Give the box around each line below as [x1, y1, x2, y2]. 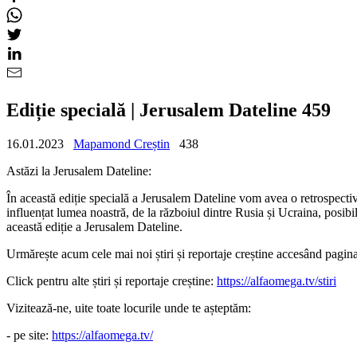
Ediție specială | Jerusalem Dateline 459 [6, 99, 331, 120]
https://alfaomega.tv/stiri [217, 273, 336, 288]
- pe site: [6, 328, 52, 342]
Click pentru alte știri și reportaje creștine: [6, 273, 217, 288]
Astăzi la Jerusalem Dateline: [6, 163, 151, 178]
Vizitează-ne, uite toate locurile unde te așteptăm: [6, 300, 251, 315]
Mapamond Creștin [73, 136, 170, 151]
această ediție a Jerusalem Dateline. [6, 219, 182, 233]
